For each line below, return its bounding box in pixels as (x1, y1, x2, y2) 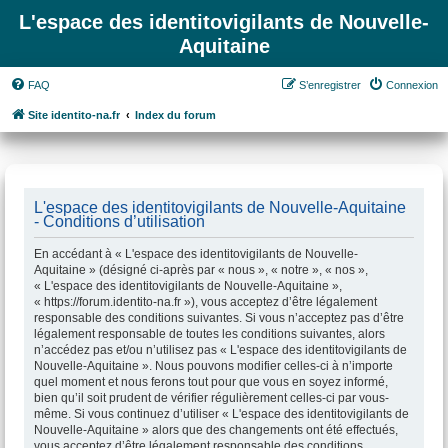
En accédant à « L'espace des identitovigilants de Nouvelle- (34, 247, 358, 261)
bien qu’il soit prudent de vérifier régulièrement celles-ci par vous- (34, 391, 389, 405)
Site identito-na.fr (28, 109, 120, 121)
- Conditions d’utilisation (34, 213, 205, 230)
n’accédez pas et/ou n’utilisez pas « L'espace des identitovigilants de (34, 343, 407, 357)
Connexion (386, 79, 438, 91)
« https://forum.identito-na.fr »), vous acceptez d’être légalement (34, 295, 377, 309)
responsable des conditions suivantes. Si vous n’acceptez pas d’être (34, 311, 404, 325)
